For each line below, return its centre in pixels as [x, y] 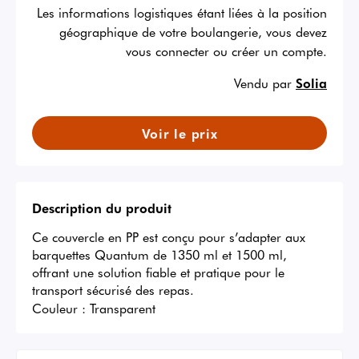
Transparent [123, 308]
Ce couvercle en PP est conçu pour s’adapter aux [169, 237]
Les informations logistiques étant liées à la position [182, 12]
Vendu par [263, 83]
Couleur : [59, 308]
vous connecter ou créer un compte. [226, 51]
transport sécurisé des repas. [113, 290]
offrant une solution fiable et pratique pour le [158, 272]
